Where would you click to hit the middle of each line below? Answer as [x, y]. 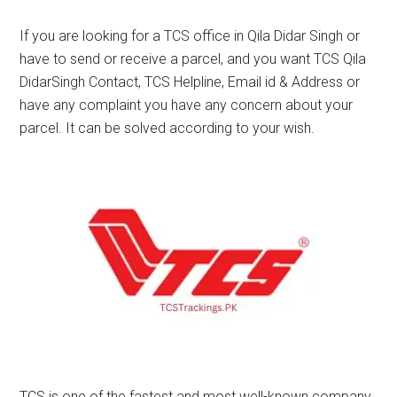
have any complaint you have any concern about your [187, 105]
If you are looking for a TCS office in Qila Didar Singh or [190, 36]
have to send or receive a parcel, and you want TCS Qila [193, 59]
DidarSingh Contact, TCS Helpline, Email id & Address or [190, 82]
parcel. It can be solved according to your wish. [167, 128]
